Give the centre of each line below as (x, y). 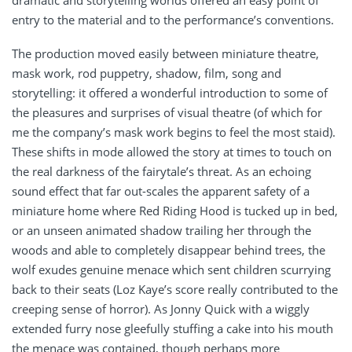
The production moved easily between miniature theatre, (165, 54)
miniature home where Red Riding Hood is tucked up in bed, (175, 211)
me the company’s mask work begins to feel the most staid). (174, 132)
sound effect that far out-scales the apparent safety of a (161, 191)
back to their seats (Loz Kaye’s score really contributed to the (175, 290)
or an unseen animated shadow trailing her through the (161, 231)
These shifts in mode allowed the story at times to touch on (172, 152)
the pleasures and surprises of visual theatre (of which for (167, 113)
